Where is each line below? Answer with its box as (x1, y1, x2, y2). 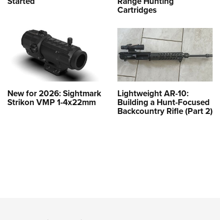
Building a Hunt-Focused (117, 96, 210, 108)
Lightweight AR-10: (117, 87, 189, 99)
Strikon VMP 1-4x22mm (7, 96, 96, 108)
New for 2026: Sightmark (7, 87, 101, 99)
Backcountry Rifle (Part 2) (117, 105, 213, 117)
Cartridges (117, 3, 157, 16)
